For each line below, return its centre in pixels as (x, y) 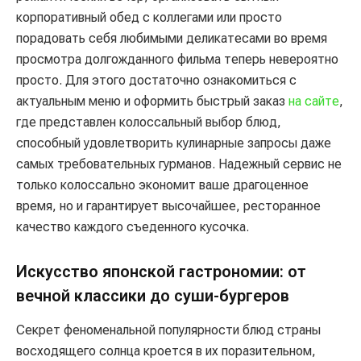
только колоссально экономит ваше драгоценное (162, 185)
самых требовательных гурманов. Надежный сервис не (179, 164)
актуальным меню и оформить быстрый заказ (152, 102)
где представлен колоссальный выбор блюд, (149, 122)
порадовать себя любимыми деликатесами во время (172, 39)
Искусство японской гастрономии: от (161, 272)
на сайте (314, 102)
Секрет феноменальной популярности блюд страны (168, 330)
